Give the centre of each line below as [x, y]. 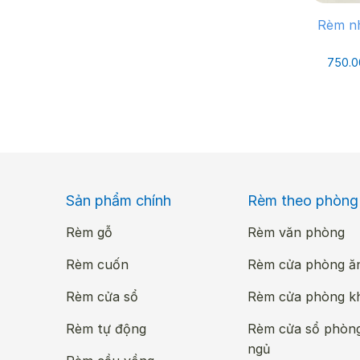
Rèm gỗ [90, 233]
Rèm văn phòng [296, 233]
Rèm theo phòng [303, 200]
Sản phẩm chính [119, 200]
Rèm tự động [106, 329]
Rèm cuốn [98, 265]
